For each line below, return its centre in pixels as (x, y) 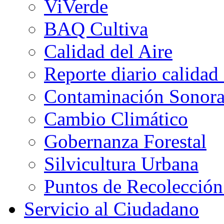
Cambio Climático (116, 119)
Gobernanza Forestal (125, 141)
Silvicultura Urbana (121, 164)
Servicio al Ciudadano (111, 209)
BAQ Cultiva (96, 29)
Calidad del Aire (108, 51)
